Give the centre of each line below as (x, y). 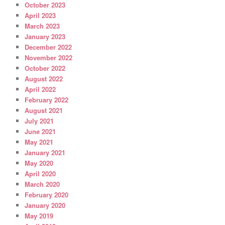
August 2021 (44, 110)
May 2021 (39, 142)
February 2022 (47, 99)
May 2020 (39, 163)
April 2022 (40, 89)
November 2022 (49, 57)
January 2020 (45, 205)
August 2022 (44, 78)
